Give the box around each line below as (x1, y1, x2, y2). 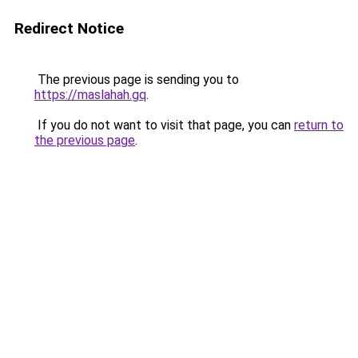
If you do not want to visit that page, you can (34, 117, 294, 133)
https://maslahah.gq (34, 87, 146, 102)
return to (294, 117, 344, 133)
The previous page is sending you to (34, 72, 239, 87)
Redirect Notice (14, 19, 124, 38)
